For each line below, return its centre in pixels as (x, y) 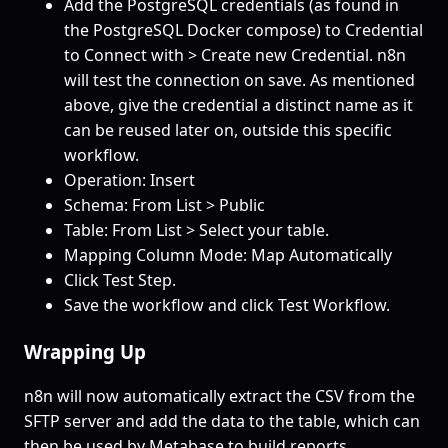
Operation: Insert (129, 180)
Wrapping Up (85, 351)
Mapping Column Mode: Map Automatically (228, 255)
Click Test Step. (120, 280)
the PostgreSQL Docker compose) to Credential (243, 30)
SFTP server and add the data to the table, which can (222, 421)
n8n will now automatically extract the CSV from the (219, 396)
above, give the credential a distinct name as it (238, 105)
